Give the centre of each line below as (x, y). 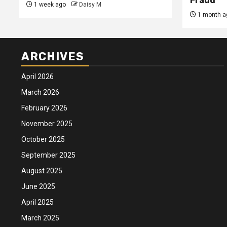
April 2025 (37, 202)
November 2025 (47, 123)
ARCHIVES (53, 56)
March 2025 (40, 218)
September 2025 (48, 155)
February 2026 (44, 108)
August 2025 (42, 171)
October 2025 (43, 139)
